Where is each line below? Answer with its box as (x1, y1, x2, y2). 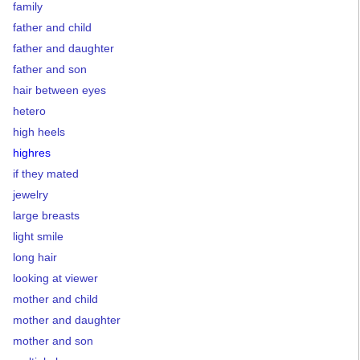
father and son (13, 63, 87, 76)
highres (13, 146, 51, 159)
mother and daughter (13, 313, 121, 326)
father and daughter (13, 42, 114, 55)
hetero (13, 104, 46, 117)
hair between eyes (13, 84, 106, 96)
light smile (13, 230, 63, 243)
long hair (13, 251, 57, 264)
